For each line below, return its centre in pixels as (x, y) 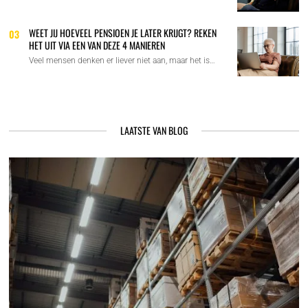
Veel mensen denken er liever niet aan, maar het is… (122, 61)
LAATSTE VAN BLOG (154, 131)
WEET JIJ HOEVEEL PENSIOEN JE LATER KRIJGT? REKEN (123, 33)
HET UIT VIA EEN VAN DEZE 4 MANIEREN (97, 45)
